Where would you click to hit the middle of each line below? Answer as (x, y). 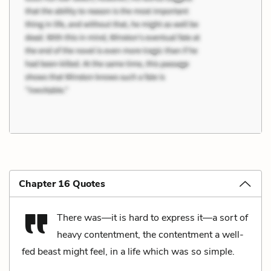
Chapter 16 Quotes (62, 184)
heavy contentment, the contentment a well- (150, 234)
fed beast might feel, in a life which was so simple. (128, 251)
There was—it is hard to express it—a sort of (152, 217)
